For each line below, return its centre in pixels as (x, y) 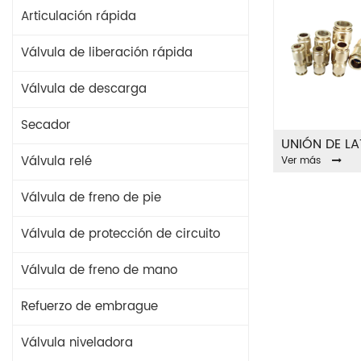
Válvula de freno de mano (99, 270)
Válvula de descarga (84, 89)
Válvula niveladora (77, 343)
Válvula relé (56, 162)
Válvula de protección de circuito (120, 234)
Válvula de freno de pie (91, 198)
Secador (46, 125)
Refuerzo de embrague (89, 307)
